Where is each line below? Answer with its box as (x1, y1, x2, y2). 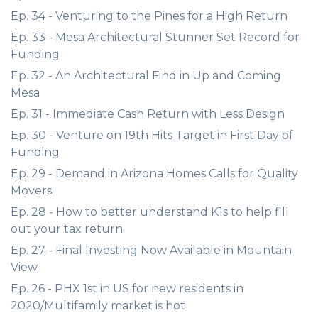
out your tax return (11, 222, 123, 236)
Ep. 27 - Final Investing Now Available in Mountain (11, 243, 292, 257)
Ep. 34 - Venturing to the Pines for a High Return (11, 9, 287, 23)
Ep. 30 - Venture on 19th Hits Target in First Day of (11, 128, 293, 142)
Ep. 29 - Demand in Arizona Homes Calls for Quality (11, 167, 298, 180)
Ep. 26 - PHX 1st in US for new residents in (11, 282, 243, 295)
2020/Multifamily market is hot (11, 299, 185, 312)
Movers (11, 184, 52, 197)
